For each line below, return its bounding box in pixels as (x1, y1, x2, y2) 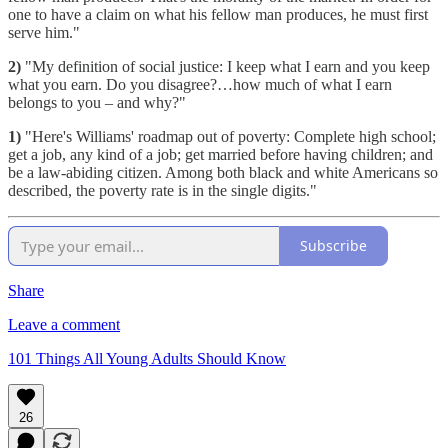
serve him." (8, 23, 80, 41)
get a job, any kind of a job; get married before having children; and (8, 145, 433, 163)
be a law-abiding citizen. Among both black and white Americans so (8, 163, 438, 181)
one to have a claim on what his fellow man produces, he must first (8, 5, 428, 23)
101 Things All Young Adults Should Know (8, 349, 286, 367)
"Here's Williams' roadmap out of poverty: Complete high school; (21, 127, 436, 145)
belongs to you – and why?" (8, 93, 186, 111)
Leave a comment (8, 315, 120, 333)
